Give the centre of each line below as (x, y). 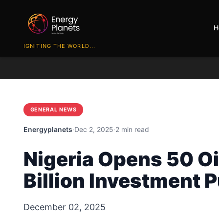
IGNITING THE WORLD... (60, 46)
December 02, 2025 (65, 207)
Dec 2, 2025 (94, 129)
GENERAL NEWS (53, 110)
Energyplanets (48, 129)
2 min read (132, 129)
